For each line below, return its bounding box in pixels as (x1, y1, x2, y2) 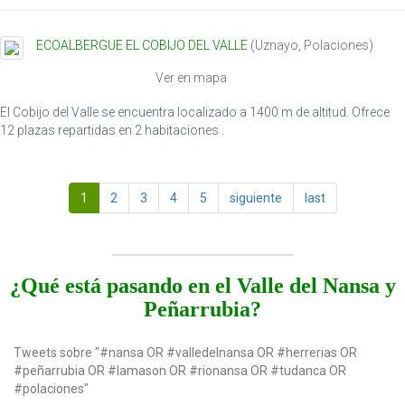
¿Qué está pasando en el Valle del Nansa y (9, 273, 396, 297)
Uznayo (255, 38, 298, 53)
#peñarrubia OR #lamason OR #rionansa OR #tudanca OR (14, 363, 346, 378)
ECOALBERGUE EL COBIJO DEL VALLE (36, 38, 248, 53)
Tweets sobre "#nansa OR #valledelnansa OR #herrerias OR (14, 344, 357, 360)
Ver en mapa (155, 70, 227, 85)
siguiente (229, 190, 282, 205)
